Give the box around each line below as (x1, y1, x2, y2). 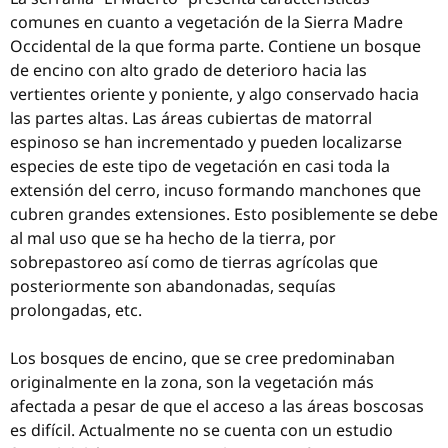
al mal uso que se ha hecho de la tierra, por (10, 227, 336, 249)
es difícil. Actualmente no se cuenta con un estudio (10, 419, 393, 441)
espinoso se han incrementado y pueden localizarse (10, 131, 402, 153)
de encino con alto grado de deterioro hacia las (10, 59, 367, 81)
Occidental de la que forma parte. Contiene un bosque (10, 35, 421, 57)
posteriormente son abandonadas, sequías (10, 275, 336, 297)
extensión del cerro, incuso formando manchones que (10, 179, 421, 201)
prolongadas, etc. (10, 299, 142, 321)
